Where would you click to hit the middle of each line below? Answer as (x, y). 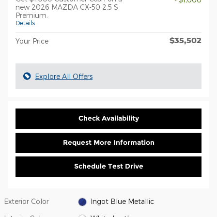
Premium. (32, 15)
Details (25, 23)
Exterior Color (26, 201)
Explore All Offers (64, 76)
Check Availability (108, 118)
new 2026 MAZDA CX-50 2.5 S (67, 7)
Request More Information (108, 142)
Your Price (32, 41)
